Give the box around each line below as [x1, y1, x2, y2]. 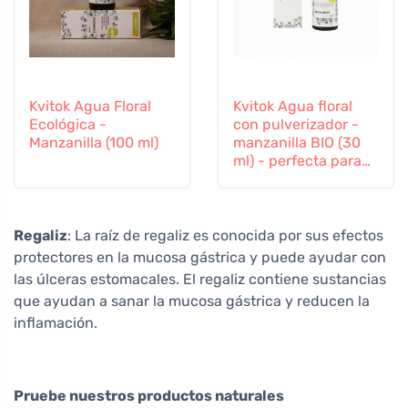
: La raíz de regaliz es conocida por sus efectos [67, 227, 383, 245]
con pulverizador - [233, 115, 359, 133]
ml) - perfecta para [233, 151, 362, 169]
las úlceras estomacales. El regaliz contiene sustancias [14, 270, 386, 289]
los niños [233, 169, 293, 188]
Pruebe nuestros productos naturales [14, 387, 284, 405]
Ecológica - [29, 115, 107, 133]
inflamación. [14, 314, 97, 332]
